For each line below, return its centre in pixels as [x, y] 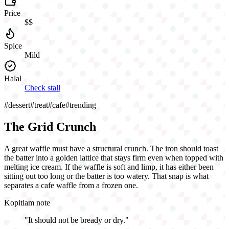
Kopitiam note [27, 202]
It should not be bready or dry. [77, 220]
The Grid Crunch [50, 127]
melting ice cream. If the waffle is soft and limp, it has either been [109, 167]
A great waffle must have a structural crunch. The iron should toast [111, 148]
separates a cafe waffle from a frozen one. [71, 185]
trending [83, 105]
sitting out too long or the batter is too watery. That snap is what [106, 176]
